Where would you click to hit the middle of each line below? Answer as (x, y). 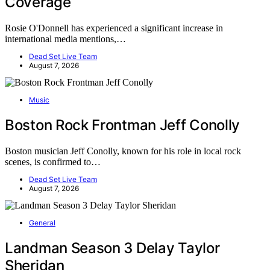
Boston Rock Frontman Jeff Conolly (123, 125)
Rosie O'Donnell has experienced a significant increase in (114, 28)
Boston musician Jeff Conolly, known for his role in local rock (123, 151)
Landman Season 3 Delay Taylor (112, 248)
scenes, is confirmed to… (53, 162)
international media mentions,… (65, 39)
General (42, 223)
